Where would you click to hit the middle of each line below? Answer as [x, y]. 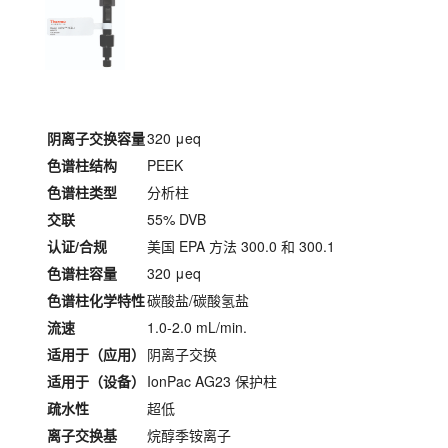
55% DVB [176, 218]
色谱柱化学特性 [96, 299]
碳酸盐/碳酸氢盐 [198, 299]
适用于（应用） [96, 353]
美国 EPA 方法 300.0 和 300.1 [241, 245]
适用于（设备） [96, 380]
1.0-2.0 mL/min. [197, 326]
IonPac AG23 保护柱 [212, 380]
